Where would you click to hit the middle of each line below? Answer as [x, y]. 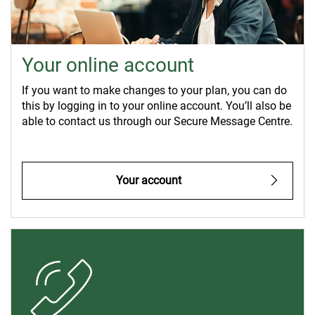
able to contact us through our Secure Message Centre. [157, 121]
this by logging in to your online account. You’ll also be [156, 105]
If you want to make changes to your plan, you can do [154, 90]
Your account [149, 180]
